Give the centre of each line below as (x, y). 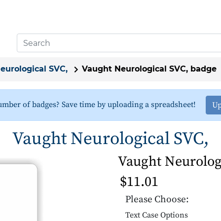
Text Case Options (157, 215)
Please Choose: (157, 199)
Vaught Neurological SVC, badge (149, 69)
